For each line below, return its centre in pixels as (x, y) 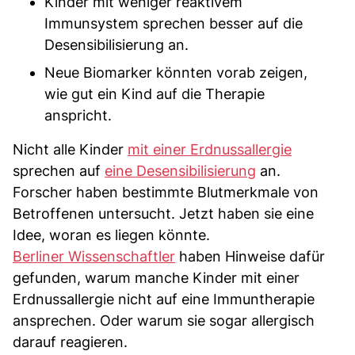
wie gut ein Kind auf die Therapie (155, 94)
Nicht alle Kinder (70, 149)
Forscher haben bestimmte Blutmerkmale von (166, 192)
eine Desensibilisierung (180, 170)
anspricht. (78, 115)
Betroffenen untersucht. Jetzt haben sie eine (163, 213)
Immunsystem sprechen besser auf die (174, 23)
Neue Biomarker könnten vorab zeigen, (176, 72)
